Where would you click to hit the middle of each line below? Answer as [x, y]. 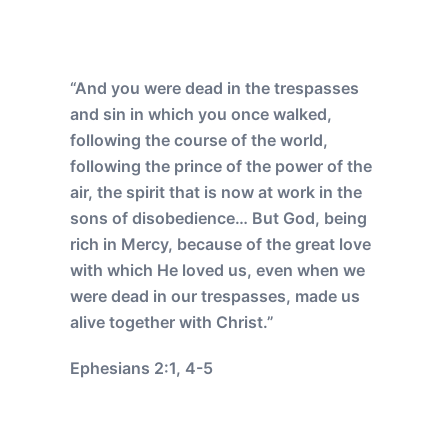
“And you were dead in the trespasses [214, 87]
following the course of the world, [199, 139]
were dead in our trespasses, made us [215, 295]
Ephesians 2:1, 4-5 [141, 367]
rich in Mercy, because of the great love [220, 243]
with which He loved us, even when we [217, 269]
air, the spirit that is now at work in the [216, 191]
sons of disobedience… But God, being [218, 217]
